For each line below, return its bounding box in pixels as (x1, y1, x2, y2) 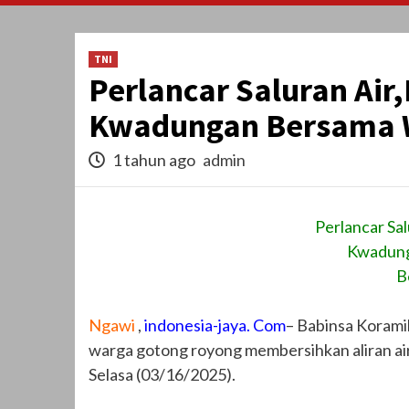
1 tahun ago (110, 150, 198, 171)
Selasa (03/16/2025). (89, 363, 236, 384)
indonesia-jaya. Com (144, 314, 286, 335)
